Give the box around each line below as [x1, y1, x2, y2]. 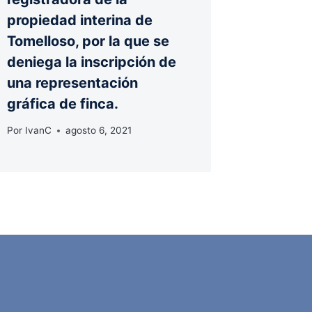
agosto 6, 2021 [65, 125, 132, 136]
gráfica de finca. [7, 95, 119, 112]
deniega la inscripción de [7, 53, 177, 70]
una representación [7, 74, 139, 91]
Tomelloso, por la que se [7, 32, 170, 49]
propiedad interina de [7, 11, 153, 29]
